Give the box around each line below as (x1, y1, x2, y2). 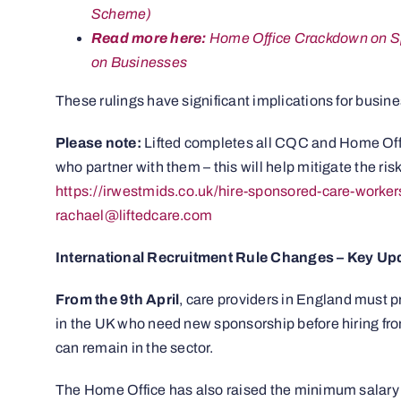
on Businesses (90, 55, 188, 71)
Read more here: (90, 30, 207, 47)
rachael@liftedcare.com (55, 208, 213, 224)
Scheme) (90, 6, 152, 22)
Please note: (55, 135, 145, 151)
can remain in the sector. (55, 340, 213, 356)
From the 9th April (55, 292, 180, 308)
